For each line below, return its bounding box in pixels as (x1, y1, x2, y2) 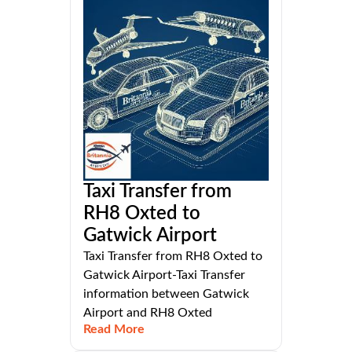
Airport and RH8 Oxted (83, 306, 212, 319)
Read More (83, 322, 145, 335)
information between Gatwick (83, 287, 249, 300)
